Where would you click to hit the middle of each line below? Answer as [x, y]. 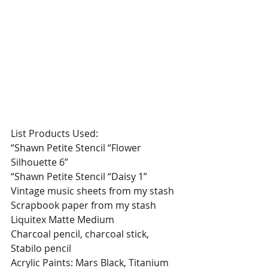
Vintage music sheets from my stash [92, 191]
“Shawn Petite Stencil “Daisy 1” [79, 176]
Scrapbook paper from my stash [83, 205]
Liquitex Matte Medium [63, 219]
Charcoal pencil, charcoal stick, [81, 234]
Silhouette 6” [39, 162]
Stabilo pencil [41, 248]
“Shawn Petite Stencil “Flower [77, 147]
